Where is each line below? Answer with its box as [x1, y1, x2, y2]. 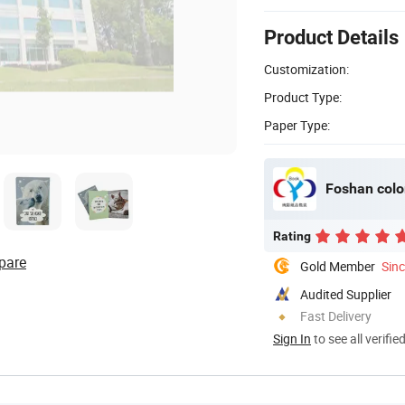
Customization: [264, 60, 349, 78]
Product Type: [264, 88, 342, 106]
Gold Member [300, 257, 375, 275]
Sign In [273, 329, 311, 347]
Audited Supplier [300, 285, 391, 303]
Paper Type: [264, 116, 330, 134]
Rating [273, 228, 311, 243]
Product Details [264, 25, 399, 49]
